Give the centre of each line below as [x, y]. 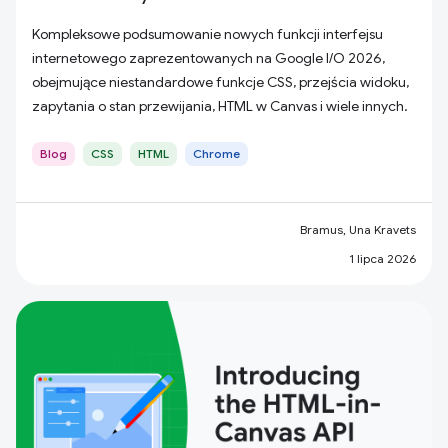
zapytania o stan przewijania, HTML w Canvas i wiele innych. [220, 106]
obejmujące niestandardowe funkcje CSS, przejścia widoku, [220, 82]
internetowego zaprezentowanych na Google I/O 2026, [208, 58]
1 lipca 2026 [382, 258]
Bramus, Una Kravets [358, 229]
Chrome [216, 153]
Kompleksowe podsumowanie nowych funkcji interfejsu [207, 34]
